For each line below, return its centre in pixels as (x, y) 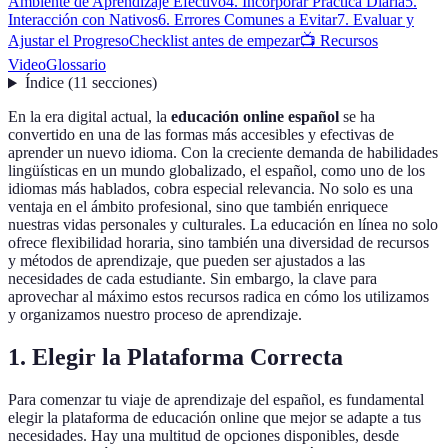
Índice (44, 83)
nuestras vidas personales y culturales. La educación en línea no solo (223, 225)
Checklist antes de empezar (214, 41)
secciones (121, 83)
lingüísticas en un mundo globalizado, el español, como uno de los (216, 171)
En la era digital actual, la (89, 117)
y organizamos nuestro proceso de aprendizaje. (155, 315)
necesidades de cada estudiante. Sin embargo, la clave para (192, 279)
